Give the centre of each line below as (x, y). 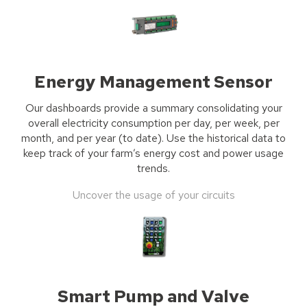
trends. (153, 169)
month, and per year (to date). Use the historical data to (153, 138)
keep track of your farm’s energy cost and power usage (153, 153)
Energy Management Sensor (153, 82)
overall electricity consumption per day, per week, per (153, 123)
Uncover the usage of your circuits (153, 195)
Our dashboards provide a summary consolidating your (153, 108)
